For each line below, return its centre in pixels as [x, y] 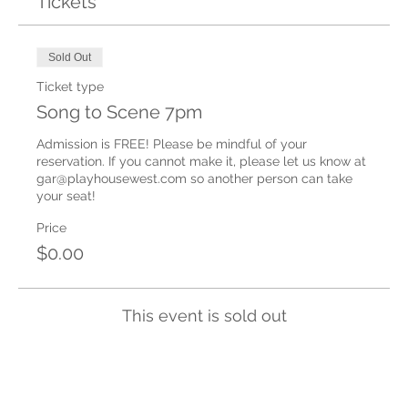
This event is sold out [204, 315]
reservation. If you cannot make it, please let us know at [201, 161]
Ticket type [70, 86]
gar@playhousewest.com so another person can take [194, 178]
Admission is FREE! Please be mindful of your [172, 143]
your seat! [66, 195]
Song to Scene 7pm [119, 112]
